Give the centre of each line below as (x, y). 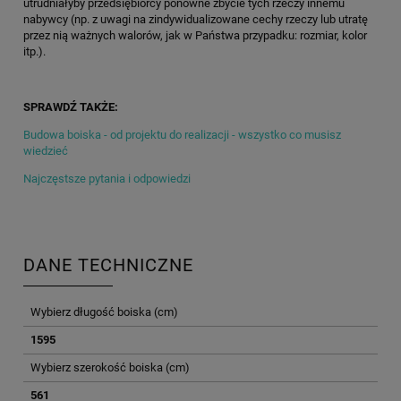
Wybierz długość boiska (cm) (104, 311)
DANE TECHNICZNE (108, 266)
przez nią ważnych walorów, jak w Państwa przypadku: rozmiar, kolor (195, 35)
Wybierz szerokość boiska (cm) (110, 367)
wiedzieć (46, 150)
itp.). (34, 51)
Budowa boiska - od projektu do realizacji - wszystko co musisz (182, 134)
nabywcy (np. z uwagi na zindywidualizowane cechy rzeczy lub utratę (196, 19)
